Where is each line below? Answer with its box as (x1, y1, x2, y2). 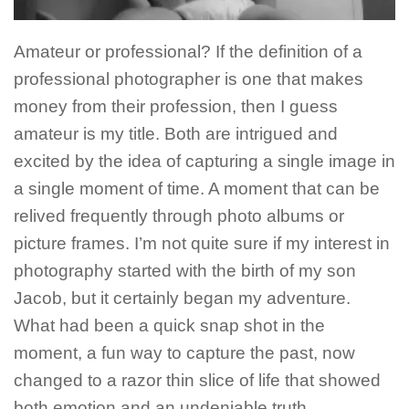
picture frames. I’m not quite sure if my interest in (14, 233, 390, 253)
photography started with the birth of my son (14, 260, 356, 280)
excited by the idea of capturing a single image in (14, 151, 395, 171)
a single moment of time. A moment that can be (14, 178, 380, 198)
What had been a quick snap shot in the (14, 315, 325, 335)
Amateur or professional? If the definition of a (14, 41, 362, 61)
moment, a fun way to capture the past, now (14, 342, 355, 362)
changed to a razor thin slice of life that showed (14, 370, 381, 390)
